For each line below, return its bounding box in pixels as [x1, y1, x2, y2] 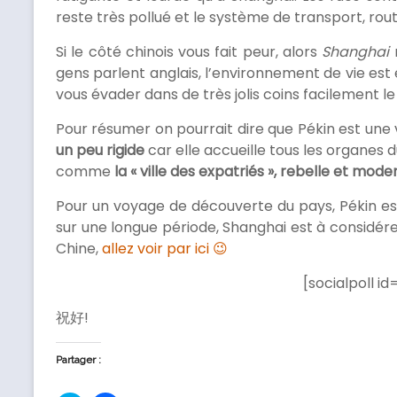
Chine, [56, 238, 102, 260]
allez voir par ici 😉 [102, 238, 228, 260]
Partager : [56, 354, 101, 367]
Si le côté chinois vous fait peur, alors [56, 42, 323, 63]
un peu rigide [56, 140, 144, 161]
